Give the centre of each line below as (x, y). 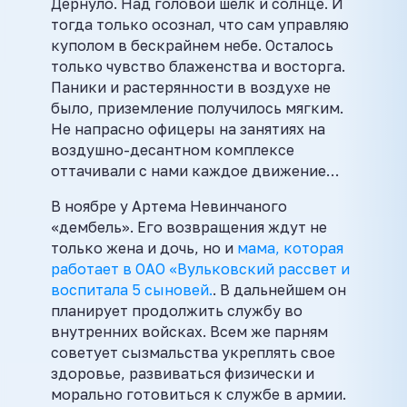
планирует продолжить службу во (177, 311)
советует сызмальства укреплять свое (193, 352)
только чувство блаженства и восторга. (198, 66)
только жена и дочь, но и (144, 248)
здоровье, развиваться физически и (183, 373)
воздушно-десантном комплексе (173, 150)
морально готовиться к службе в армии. (199, 394)
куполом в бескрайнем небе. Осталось (192, 45)
